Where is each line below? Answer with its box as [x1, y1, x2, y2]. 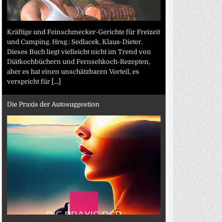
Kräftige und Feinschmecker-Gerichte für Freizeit [7, 28, 161, 36]
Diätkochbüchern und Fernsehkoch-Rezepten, [7, 57, 151, 65]
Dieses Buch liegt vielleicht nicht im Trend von [7, 48, 152, 55]
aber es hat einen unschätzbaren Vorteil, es [7, 67, 140, 75]
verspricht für [7, 77, 52, 85]
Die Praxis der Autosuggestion [7, 101, 100, 108]
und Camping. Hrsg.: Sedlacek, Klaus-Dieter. [7, 38, 143, 46]
